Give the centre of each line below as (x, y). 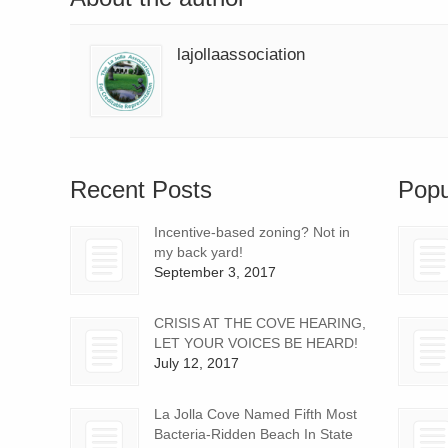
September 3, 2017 (215, 271)
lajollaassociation (241, 55)
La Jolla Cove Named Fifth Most (255, 413)
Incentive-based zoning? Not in (252, 231)
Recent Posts (141, 190)
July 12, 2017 (196, 362)
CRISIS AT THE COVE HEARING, (260, 322)
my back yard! (198, 251)
